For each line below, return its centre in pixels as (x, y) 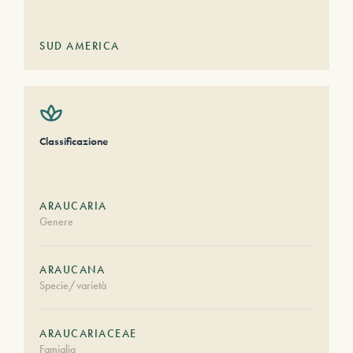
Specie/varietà (73, 285)
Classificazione (74, 141)
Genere (56, 221)
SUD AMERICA (80, 46)
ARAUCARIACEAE (88, 333)
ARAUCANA (72, 269)
